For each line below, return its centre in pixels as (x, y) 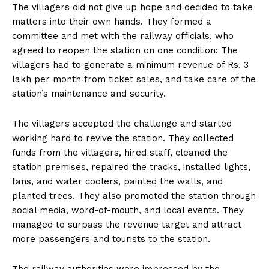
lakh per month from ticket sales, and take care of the (134, 80)
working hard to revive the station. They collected (123, 138)
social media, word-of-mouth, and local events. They (128, 210)
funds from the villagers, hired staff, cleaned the (120, 153)
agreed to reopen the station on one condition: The (125, 51)
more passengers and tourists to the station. (111, 239)
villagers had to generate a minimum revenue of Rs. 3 (130, 65)
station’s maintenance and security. (89, 94)
